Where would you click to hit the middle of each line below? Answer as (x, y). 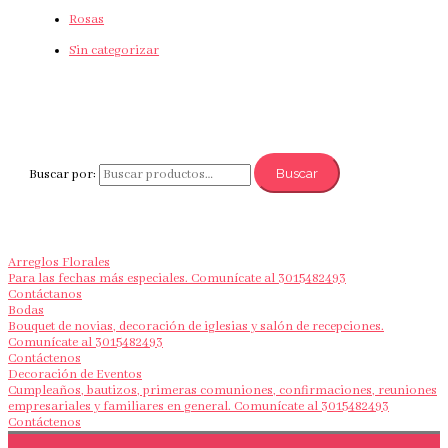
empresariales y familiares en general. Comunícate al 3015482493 (198, 406)
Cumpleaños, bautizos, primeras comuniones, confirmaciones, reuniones (222, 390)
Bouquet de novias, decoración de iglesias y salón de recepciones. (196, 326)
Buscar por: (63, 175)
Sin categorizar (114, 50)
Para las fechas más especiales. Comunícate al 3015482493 (177, 278)
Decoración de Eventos (75, 374)
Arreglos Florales (59, 262)
